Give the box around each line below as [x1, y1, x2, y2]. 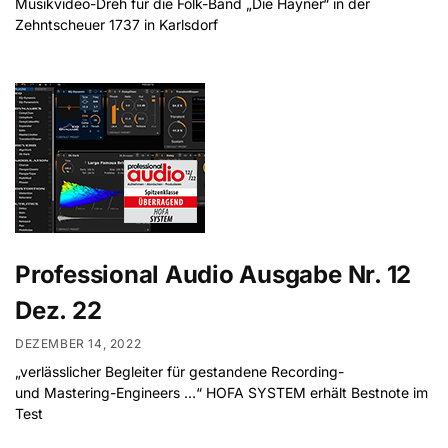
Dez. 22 [15, 296, 102, 326]
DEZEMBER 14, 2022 [15, 335, 142, 351]
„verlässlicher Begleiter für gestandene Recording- [15, 362, 344, 380]
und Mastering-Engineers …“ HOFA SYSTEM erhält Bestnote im [15, 383, 428, 401]
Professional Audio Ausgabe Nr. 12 [15, 260, 412, 290]
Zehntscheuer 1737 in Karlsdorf [15, 16, 218, 33]
